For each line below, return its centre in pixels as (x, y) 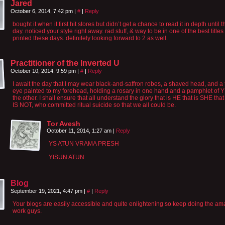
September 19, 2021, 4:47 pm (47, 191)
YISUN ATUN (67, 157)
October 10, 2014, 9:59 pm (44, 71)
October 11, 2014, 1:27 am (80, 130)
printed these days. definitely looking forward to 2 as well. (90, 38)
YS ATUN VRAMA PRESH (84, 143)
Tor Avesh (64, 123)
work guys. (27, 211)
